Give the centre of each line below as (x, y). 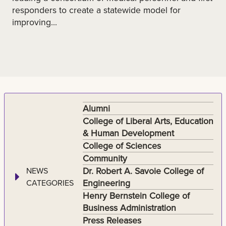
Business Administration (129, 207)
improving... (35, 22)
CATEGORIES (50, 183)
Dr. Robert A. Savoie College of (143, 171)
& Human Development (128, 133)
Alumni (96, 108)
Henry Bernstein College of (136, 195)
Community (105, 158)
